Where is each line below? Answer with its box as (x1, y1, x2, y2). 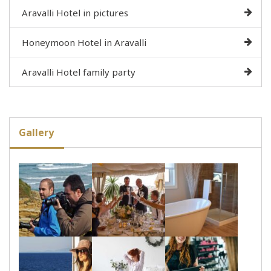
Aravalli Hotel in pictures (22, 7, 128, 19)
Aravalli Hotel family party (22, 66, 135, 79)
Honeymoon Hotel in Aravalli (22, 36, 146, 49)
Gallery (19, 126, 54, 140)
